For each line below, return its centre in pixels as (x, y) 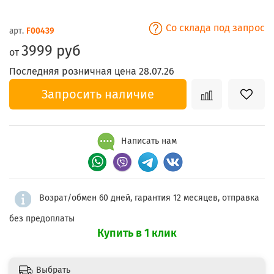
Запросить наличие (98, 94)
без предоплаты (42, 218)
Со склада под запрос (214, 28)
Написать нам (148, 141)
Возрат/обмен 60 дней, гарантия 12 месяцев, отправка (149, 198)
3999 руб (51, 51)
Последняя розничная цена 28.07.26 (92, 72)
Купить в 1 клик (137, 233)
